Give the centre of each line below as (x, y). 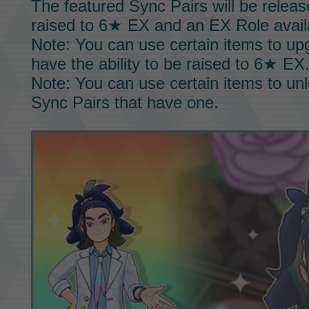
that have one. (164, 103)
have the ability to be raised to (142, 64)
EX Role (239, 26)
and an (179, 26)
